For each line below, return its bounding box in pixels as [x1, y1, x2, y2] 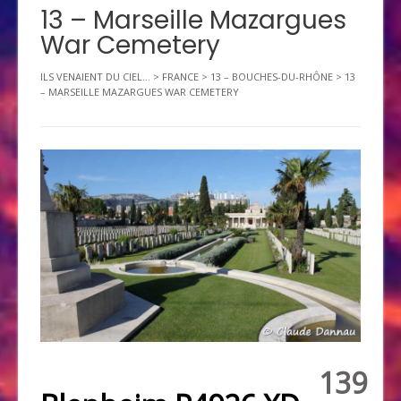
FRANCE [162, 69, 199, 83]
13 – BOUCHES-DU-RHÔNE [210, 69, 333, 83]
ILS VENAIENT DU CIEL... [40, 69, 150, 83]
